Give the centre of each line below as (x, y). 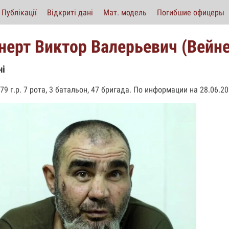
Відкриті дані (70, 12)
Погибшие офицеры (191, 12)
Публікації (19, 12)
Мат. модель (125, 12)
